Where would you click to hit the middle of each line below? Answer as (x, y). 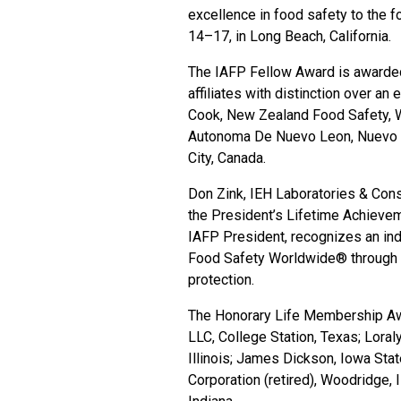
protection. (221, 280)
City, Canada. (227, 158)
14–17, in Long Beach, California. (290, 36)
